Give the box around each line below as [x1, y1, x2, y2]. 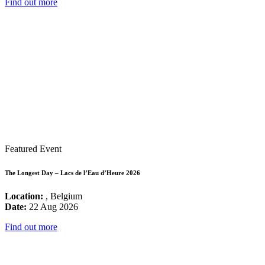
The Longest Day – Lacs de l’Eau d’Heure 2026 [5, 169, 140, 176]
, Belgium [43, 190, 82, 201]
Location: [5, 190, 43, 201]
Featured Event [5, 143, 62, 154]
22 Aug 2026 [27, 201, 78, 212]
